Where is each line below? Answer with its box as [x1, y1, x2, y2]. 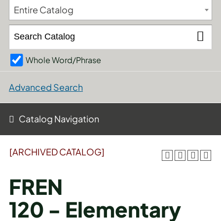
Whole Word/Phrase [26, 54, 101, 65]
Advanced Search [9, 81, 83, 93]
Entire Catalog [14, 4, 74, 15]
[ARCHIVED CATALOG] [9, 146, 105, 157]
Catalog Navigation [19, 113, 99, 124]
